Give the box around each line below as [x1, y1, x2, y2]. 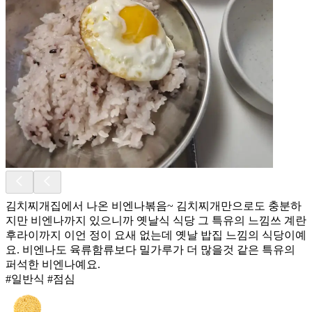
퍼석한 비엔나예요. [6, 258, 100, 270]
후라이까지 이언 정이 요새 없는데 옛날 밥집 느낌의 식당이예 [6, 228, 306, 241]
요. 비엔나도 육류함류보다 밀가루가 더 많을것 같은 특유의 [6, 243, 295, 256]
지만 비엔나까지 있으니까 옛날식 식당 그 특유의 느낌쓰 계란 [6, 214, 306, 226]
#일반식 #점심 [6, 272, 75, 285]
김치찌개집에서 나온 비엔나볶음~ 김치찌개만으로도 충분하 [6, 199, 302, 212]
